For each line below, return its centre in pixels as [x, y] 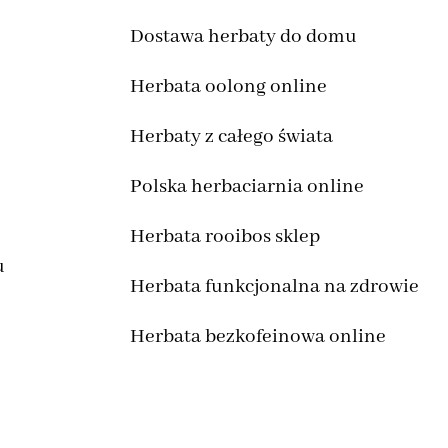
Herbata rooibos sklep [224, 237]
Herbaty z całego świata [231, 137]
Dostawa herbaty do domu [243, 37]
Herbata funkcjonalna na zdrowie [274, 287]
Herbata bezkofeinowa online [257, 337]
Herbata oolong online [228, 87]
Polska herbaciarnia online [246, 187]
